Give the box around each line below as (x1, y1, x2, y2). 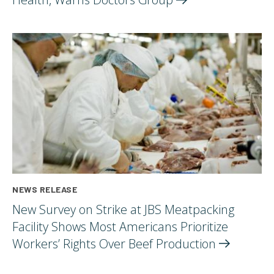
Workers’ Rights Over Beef (12, 235, 156, 252)
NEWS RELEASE (12, 183, 77, 194)
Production (156, 235, 219, 252)
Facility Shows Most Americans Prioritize (12, 218, 228, 235)
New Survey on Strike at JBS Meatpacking (12, 201, 234, 218)
